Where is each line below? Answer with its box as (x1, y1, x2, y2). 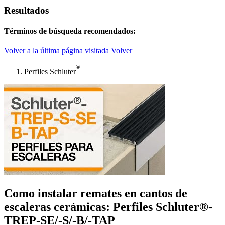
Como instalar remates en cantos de (4, 186, 187, 200)
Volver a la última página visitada (4, 46, 109, 55)
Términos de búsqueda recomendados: (4, 26, 136, 35)
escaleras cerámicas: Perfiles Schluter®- (4, 200, 212, 213)
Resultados (4, 5, 49, 16)
